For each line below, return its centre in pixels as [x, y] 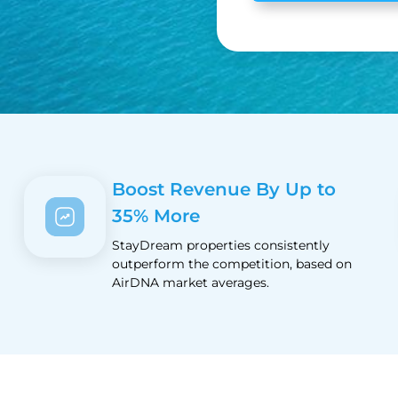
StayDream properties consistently [220, 245]
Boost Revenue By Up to [223, 189]
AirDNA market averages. [190, 283]
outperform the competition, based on [231, 264]
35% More [155, 216]
